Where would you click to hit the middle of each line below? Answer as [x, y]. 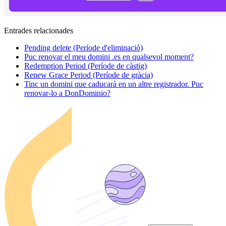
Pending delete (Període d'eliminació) [83, 47]
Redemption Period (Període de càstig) [86, 66]
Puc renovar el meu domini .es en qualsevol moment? [109, 56]
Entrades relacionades [39, 30]
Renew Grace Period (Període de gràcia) [89, 75]
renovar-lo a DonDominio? [67, 93]
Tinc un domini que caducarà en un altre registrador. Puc [114, 84]
